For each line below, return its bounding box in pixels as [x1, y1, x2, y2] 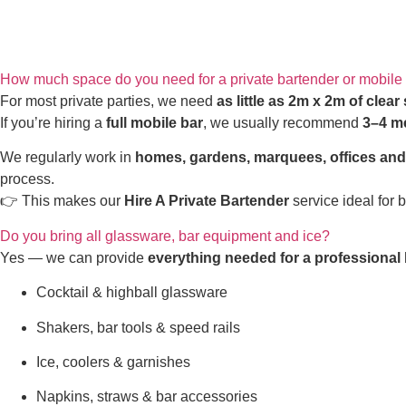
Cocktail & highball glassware [36, 285, 227, 301]
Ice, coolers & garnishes [36, 353, 190, 370]
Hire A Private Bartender [124, 193, 289, 209]
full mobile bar [106, 115, 203, 130]
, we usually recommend [203, 115, 362, 130]
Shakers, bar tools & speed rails [36, 319, 240, 335]
